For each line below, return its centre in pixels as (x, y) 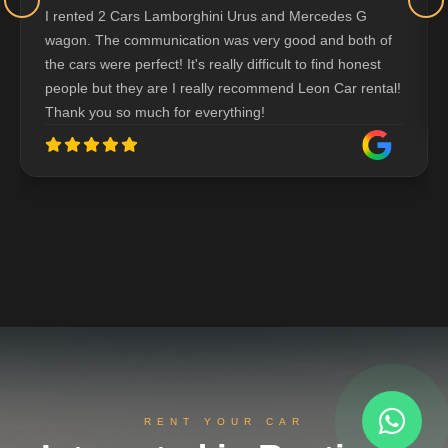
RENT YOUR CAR (224, 422)
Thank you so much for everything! (155, 112)
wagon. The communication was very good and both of (218, 40)
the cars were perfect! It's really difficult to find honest (213, 64)
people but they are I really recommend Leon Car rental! (223, 88)
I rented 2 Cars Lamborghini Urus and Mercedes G (206, 16)
